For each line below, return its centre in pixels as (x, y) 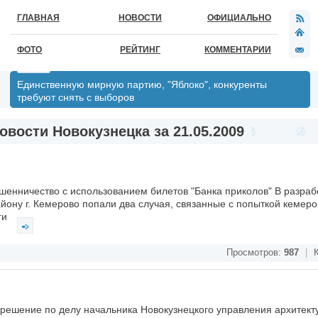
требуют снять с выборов (76, 97)
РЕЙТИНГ (140, 50)
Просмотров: (255, 253)
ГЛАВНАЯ (38, 18)
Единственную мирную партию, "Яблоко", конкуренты (142, 84)
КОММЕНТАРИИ (238, 50)
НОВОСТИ (140, 18)
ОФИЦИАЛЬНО (239, 18)
